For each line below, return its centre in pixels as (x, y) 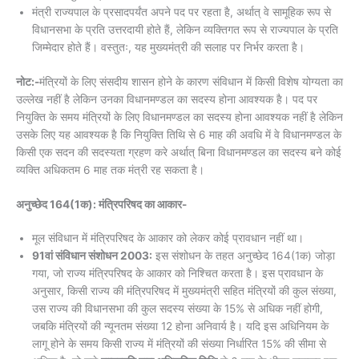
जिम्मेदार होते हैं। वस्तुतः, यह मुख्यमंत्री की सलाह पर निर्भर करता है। (168, 48)
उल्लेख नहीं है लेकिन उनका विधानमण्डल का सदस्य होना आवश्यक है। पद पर (167, 99)
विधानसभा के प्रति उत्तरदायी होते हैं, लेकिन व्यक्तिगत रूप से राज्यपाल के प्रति (185, 30)
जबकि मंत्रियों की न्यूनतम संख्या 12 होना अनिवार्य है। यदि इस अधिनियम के (180, 327)
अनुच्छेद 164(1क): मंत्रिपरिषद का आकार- (103, 205)
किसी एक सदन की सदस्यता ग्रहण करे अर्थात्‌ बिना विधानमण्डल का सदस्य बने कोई (179, 152)
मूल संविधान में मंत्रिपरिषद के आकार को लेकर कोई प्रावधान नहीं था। (168, 238)
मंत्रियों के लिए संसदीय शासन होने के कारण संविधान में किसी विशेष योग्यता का (191, 81)
